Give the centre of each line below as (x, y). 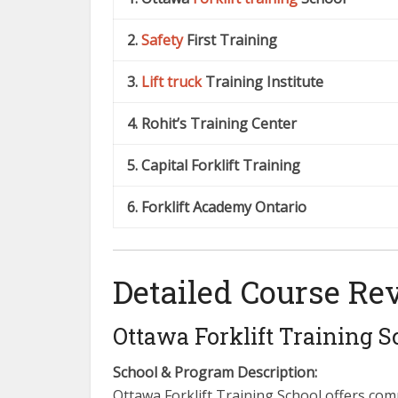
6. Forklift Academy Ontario (217, 207)
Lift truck (171, 82)
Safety (162, 40)
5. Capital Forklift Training (214, 165)
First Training (230, 40)
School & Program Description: (215, 372)
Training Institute (263, 82)
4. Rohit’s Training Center (212, 123)
